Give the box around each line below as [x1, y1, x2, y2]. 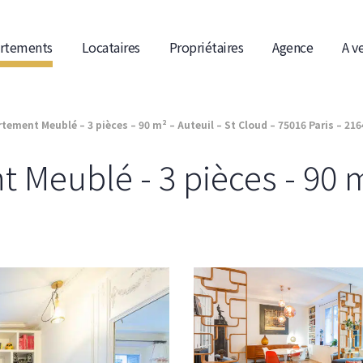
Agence [272, 36, 313, 57]
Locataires [81, 36, 140, 57]
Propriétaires [169, 36, 243, 57]
